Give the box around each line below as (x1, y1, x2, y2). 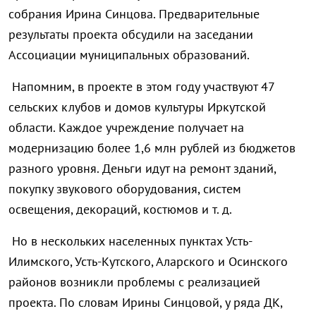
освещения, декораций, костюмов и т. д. (8, 201, 235, 218)
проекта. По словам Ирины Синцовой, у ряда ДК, (8, 294, 282, 311)
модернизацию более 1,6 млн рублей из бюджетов (8, 140, 296, 157)
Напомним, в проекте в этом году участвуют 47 (8, 78, 274, 95)
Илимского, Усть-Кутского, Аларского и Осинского (8, 253, 288, 270)
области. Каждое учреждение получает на (8, 119, 244, 136)
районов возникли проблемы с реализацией (8, 274, 260, 291)
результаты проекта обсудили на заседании (8, 26, 253, 43)
